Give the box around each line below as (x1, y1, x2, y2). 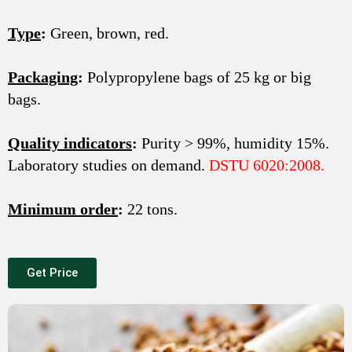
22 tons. (123, 200, 178, 218)
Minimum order (8, 200, 118, 218)
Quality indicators (8, 134, 132, 152)
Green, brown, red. (46, 24, 169, 42)
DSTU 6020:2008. (209, 156, 324, 174)
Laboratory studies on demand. (8, 156, 209, 174)
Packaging (8, 68, 78, 86)
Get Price (27, 265, 78, 280)
